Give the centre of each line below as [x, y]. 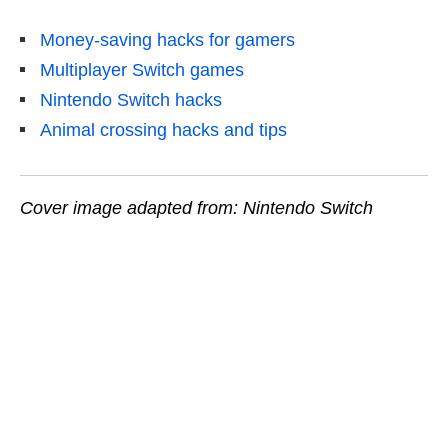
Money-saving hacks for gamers [167, 39]
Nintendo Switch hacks [131, 99]
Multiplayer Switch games [142, 69]
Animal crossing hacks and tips [163, 129]
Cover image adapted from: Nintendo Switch [196, 207]
